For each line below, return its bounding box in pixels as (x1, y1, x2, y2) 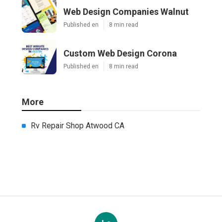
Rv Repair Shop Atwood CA (31, 120, 124, 130)
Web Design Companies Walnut (63, 6, 189, 17)
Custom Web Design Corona (63, 48, 177, 58)
